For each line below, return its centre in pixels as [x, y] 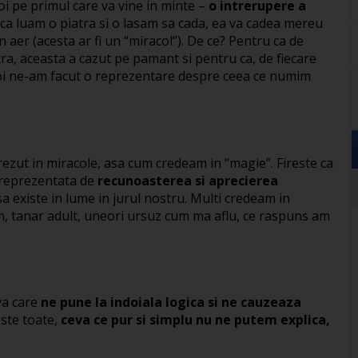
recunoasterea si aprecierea [188, 180]
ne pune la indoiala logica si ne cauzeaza [171, 302]
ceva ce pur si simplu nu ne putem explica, [195, 320]
